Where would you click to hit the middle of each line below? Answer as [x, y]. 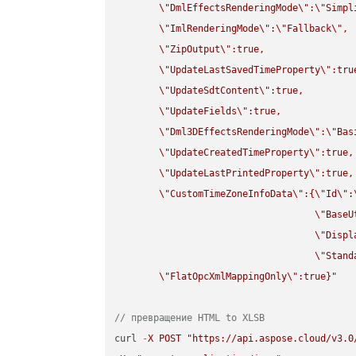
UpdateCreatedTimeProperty [240, 153]
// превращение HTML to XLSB [190, 318]
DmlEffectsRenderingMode [234, 8]
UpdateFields [204, 112]
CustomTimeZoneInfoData [232, 194]
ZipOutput [195, 50]
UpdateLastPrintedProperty [240, 174]
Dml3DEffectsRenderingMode [240, 132]
